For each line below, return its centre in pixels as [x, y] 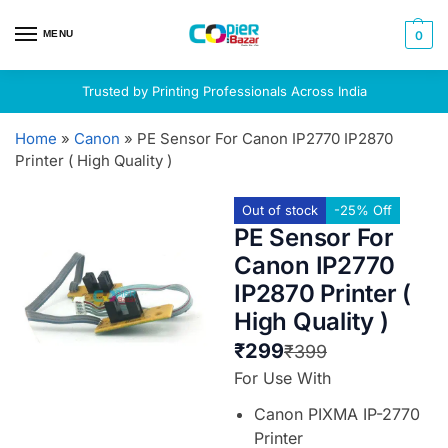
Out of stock [280, 210]
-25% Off [363, 210]
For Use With [282, 378]
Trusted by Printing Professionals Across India [224, 91]
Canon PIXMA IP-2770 [337, 414]
